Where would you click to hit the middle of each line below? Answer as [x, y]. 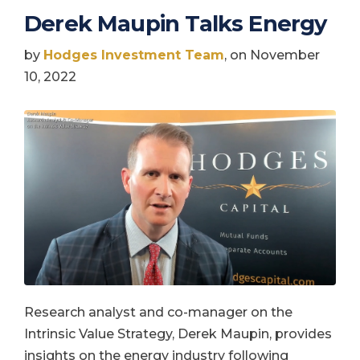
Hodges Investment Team [134, 55]
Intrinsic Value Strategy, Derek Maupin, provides [178, 334]
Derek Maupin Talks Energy [176, 23]
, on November [272, 55]
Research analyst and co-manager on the [158, 313]
